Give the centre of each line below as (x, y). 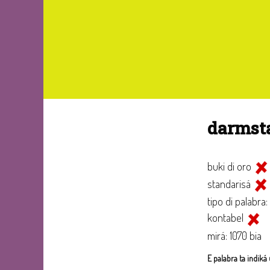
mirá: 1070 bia (234, 235)
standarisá (230, 184)
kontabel (226, 218)
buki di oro (230, 166)
